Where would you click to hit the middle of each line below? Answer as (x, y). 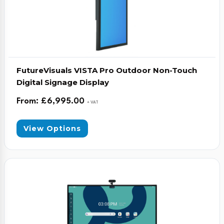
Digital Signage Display (63, 82)
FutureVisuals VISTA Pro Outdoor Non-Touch (107, 70)
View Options (52, 128)
